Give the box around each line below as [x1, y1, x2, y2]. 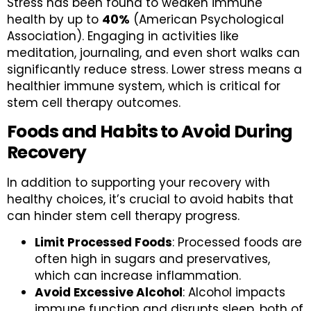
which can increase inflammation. [35, 267, 241, 284]
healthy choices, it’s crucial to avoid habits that [7, 190, 294, 208]
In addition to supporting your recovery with [7, 174, 270, 191]
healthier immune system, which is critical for [7, 78, 280, 95]
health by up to [7, 11, 102, 28]
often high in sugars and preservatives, [35, 250, 270, 267]
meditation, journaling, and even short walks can [7, 44, 300, 62]
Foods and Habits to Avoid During [7, 119, 293, 144]
